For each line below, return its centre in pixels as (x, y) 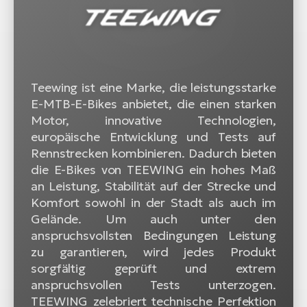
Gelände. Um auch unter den (153, 219)
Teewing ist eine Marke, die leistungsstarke (153, 87)
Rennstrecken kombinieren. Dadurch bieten (153, 153)
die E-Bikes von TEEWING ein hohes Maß (153, 169)
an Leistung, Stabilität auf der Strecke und (153, 186)
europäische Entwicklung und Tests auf (153, 136)
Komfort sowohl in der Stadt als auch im (153, 202)
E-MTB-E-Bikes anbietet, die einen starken (153, 103)
